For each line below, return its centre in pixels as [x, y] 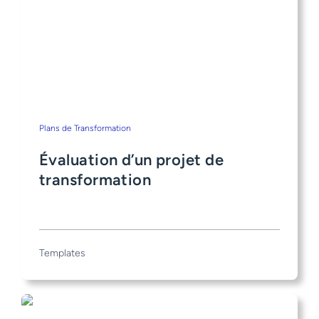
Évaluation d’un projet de [132, 160]
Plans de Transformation [85, 129]
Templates [62, 253]
